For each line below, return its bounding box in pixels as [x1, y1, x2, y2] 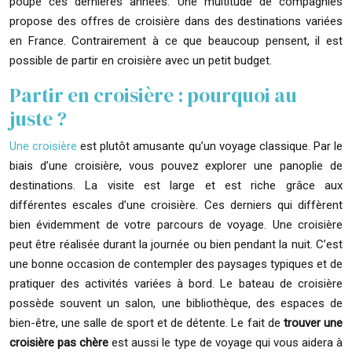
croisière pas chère [9, 335, 109, 350]
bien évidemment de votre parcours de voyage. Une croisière [9, 218, 343, 232]
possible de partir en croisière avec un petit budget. [9, 53, 272, 68]
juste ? [9, 105, 67, 132]
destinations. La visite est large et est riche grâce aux [9, 178, 343, 192]
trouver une [283, 316, 343, 330]
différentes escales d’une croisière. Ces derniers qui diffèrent [9, 198, 343, 212]
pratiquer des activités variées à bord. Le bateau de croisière [9, 277, 343, 291]
